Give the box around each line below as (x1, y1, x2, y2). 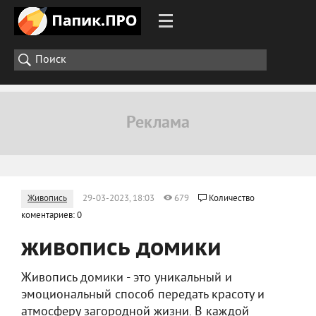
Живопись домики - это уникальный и (21, 270, 232, 286)
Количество (209, 193, 255, 205)
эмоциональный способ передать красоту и (21, 287, 265, 303)
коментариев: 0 (21, 210, 82, 221)
